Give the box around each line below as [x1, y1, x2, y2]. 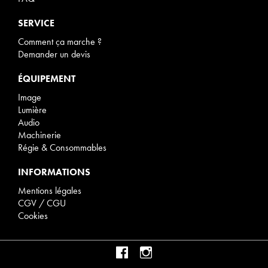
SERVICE [18, 16, 54, 29]
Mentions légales [18, 184, 81, 197]
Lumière [18, 103, 47, 116]
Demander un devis [18, 47, 90, 60]
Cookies [18, 209, 48, 222]
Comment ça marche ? [18, 35, 102, 48]
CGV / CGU [18, 196, 66, 209]
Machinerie [18, 128, 61, 141]
